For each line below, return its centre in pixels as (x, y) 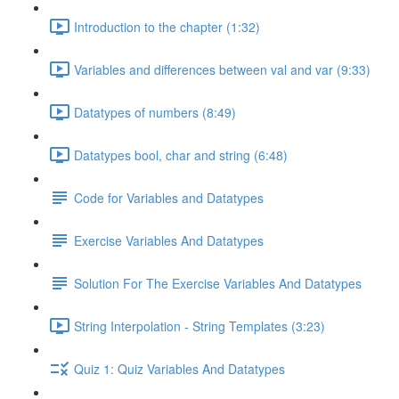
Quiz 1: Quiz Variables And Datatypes (179, 368)
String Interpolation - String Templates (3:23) (199, 326)
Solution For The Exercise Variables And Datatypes (218, 283)
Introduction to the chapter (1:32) (167, 26)
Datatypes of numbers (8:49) (155, 112)
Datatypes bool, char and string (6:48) (181, 155)
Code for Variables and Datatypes (169, 197)
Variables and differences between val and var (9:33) (222, 69)
